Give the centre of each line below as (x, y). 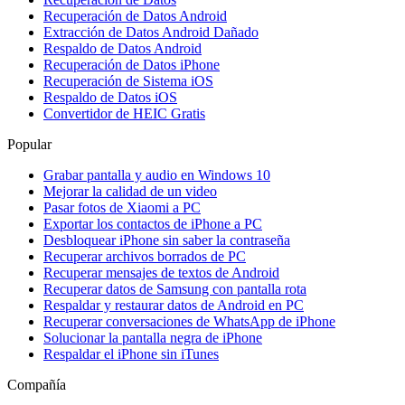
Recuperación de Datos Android (135, 16)
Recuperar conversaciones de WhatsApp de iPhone (189, 322)
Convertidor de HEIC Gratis (124, 114)
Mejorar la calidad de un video (130, 192)
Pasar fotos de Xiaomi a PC (122, 208)
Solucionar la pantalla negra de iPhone (153, 338)
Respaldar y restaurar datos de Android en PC (174, 306)
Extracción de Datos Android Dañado (151, 33)
